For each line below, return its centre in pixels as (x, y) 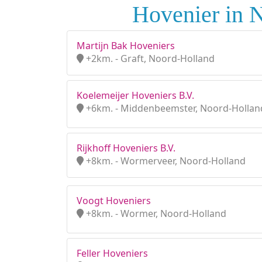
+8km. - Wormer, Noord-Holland (155, 213)
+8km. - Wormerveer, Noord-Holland (165, 161)
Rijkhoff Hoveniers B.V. (126, 148)
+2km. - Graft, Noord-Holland (149, 58)
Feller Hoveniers (112, 253)
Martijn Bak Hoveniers (126, 46)
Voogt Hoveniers (114, 201)
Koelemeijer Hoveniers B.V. (135, 95)
